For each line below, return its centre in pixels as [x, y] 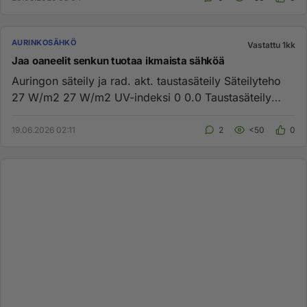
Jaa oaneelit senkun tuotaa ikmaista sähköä [118, 61]
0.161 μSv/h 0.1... [55, 114]
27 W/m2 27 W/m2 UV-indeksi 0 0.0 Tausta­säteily [142, 97]
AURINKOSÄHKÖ [44, 42]
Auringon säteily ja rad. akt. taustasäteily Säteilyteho [118, 81]
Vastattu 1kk [271, 45]
